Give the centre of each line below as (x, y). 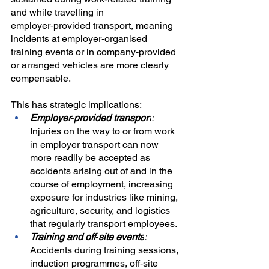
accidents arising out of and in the (102, 171)
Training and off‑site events (87, 237)
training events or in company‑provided (95, 52)
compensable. (41, 79)
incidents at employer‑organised (80, 39)
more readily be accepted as (91, 158)
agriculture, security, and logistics (101, 211)
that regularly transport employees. (104, 224)
